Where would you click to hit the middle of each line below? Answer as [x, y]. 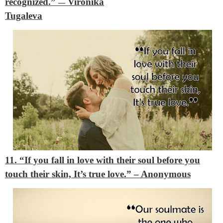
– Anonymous [162, 174]
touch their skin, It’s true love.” [69, 174]
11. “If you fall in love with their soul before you [103, 160]
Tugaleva [24, 15]
